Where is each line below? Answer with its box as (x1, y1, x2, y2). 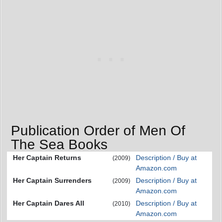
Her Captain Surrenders (13, 176, 92, 185)
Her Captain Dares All (13, 199, 84, 208)
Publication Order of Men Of (11, 123, 185, 139)
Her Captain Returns (13, 154, 81, 162)
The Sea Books (11, 137, 108, 153)
